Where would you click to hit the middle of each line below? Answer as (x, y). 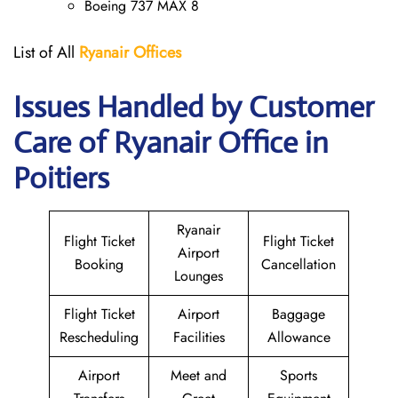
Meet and (199, 375)
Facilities (199, 337)
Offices (157, 52)
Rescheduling (99, 337)
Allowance (298, 337)
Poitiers (61, 178)
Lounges (199, 276)
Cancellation (298, 264)
